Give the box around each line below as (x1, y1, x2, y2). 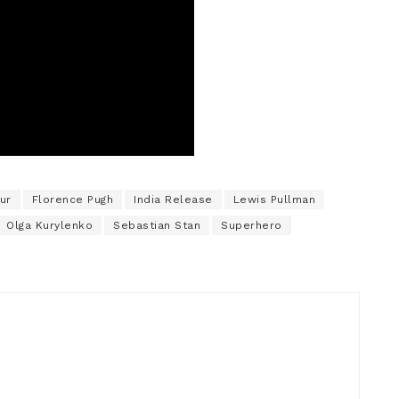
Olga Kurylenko (6, 219, 93, 232)
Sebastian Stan (113, 219, 200, 232)
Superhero (221, 219, 282, 232)
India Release (134, 193, 213, 207)
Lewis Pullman (232, 193, 315, 207)
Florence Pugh (31, 193, 113, 207)
